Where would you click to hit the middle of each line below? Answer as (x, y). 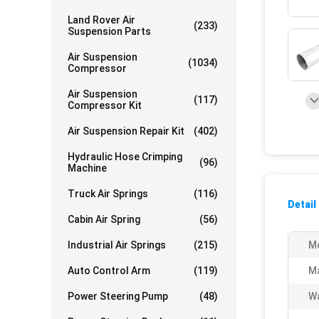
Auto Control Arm (109, 271)
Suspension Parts (109, 31)
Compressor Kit (105, 105)
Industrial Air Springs (117, 245)
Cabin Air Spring (104, 219)
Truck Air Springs (108, 194)
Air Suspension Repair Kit (126, 131)
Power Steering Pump (118, 296)
